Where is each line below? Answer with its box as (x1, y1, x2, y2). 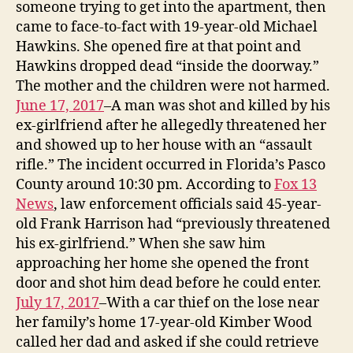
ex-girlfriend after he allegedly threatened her (16, 116, 326, 135)
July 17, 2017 (16, 293, 99, 312)
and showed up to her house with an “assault (16, 136, 312, 154)
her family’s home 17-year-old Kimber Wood (16, 313, 312, 332)
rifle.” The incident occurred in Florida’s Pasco (16, 155, 325, 174)
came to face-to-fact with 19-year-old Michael (16, 17, 318, 36)
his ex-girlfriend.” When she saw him (16, 234, 266, 253)
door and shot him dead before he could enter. (16, 273, 321, 292)
